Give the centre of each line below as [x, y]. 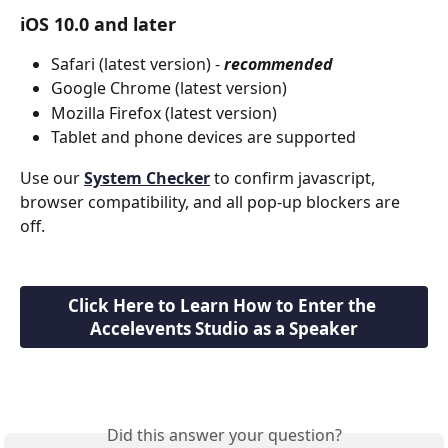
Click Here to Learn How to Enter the [224, 306]
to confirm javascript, [294, 177]
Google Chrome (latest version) [169, 88]
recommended [278, 63]
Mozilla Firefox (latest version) [164, 112]
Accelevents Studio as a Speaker [224, 329]
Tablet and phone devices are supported [203, 137]
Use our [52, 177]
